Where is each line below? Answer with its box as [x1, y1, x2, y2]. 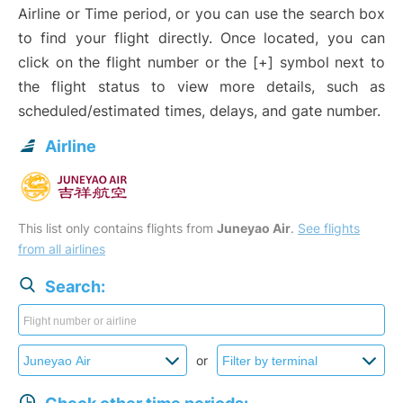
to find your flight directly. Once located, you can [18, 29, 385, 48]
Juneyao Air [217, 220, 291, 237]
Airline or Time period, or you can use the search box [18, 4, 385, 23]
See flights [298, 220, 360, 237]
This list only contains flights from [18, 220, 217, 237]
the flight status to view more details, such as [18, 77, 385, 96]
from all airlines [18, 241, 105, 257]
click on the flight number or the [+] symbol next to [18, 53, 385, 72]
